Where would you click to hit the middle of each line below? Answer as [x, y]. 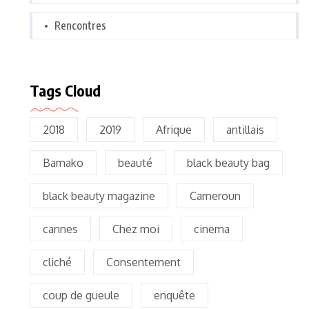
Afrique [174, 130]
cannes [60, 229]
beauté [135, 163]
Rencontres [80, 26]
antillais [245, 130]
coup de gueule [81, 296]
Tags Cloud [65, 91]
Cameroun [215, 196]
